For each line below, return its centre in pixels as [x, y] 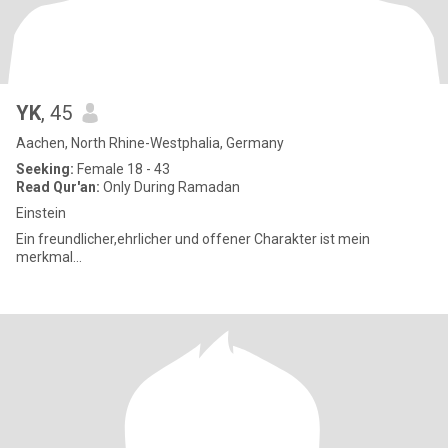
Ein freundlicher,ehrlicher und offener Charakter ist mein [193, 239]
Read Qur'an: [58, 187]
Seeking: [45, 169]
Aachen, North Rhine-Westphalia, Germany [150, 143]
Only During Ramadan [170, 187]
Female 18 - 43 [122, 169]
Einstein [41, 213]
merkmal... [49, 257]
